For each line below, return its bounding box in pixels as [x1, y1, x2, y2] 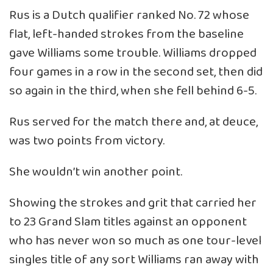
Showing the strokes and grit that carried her [9, 193, 257, 213]
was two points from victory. [9, 130, 165, 151]
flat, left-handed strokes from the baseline [9, 24, 244, 44]
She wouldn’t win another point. [9, 161, 182, 182]
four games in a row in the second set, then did [9, 62, 263, 82]
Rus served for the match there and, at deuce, [9, 112, 258, 132]
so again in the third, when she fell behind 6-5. [9, 80, 257, 101]
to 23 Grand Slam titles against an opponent [9, 211, 247, 232]
